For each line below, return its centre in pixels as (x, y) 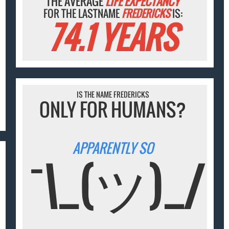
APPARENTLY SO (113, 148)
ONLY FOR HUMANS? (113, 109)
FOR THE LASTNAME (82, 14)
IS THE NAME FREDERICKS (113, 94)
